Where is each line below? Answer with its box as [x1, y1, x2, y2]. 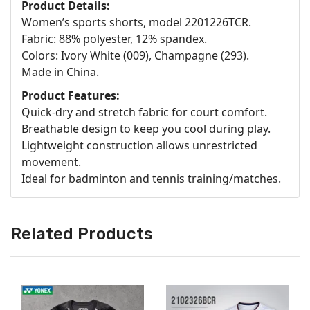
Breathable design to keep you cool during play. [21, 120, 271, 136]
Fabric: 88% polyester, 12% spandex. [21, 30, 207, 46]
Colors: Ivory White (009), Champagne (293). [21, 47, 249, 63]
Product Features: [21, 87, 120, 103]
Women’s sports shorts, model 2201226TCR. [21, 14, 251, 30]
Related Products [10, 224, 153, 244]
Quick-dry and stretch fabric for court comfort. [21, 104, 267, 120]
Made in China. [21, 64, 99, 80]
